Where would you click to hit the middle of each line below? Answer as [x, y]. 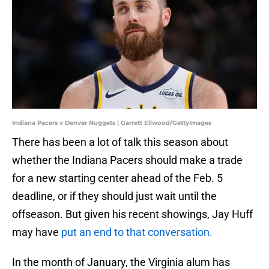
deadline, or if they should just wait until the [114, 196]
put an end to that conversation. [137, 232]
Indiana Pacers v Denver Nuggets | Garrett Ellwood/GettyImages [112, 123]
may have [37, 232]
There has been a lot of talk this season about [120, 142]
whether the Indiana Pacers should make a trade [127, 160]
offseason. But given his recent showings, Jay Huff [132, 214]
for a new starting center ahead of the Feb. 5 [117, 178]
